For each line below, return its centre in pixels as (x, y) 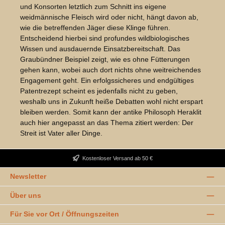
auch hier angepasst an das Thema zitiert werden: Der (107, 123)
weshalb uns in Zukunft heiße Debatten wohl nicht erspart (111, 102)
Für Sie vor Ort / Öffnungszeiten (65, 214)
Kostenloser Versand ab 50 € (118, 158)
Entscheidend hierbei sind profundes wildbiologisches (105, 38)
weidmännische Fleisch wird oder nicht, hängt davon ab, (109, 17)
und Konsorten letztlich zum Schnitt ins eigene (93, 7)
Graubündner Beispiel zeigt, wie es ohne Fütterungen (105, 60)
